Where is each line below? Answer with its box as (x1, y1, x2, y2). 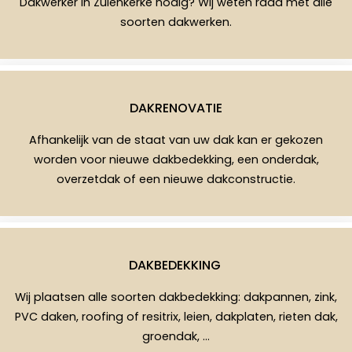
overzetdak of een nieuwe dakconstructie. (57, 171, 295, 188)
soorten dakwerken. (120, 14, 232, 31)
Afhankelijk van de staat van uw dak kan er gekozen (29, 132, 323, 148)
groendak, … (142, 328, 210, 345)
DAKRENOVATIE (130, 99, 222, 118)
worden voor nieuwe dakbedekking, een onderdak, (33, 152, 319, 168)
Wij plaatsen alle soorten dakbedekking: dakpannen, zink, (15, 289, 337, 306)
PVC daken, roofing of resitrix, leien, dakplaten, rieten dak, (14, 309, 338, 325)
